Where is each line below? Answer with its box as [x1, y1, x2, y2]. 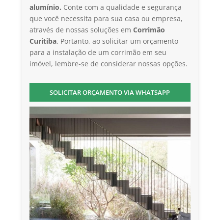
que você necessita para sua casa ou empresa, [29, 13, 183, 23]
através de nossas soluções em [29, 25, 133, 34]
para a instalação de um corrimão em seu [29, 47, 166, 57]
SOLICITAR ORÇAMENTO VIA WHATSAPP [50, 87, 170, 97]
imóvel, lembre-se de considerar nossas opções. [29, 58, 188, 68]
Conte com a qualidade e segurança [63, 2, 182, 12]
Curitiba [29, 36, 56, 46]
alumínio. [29, 2, 61, 12]
